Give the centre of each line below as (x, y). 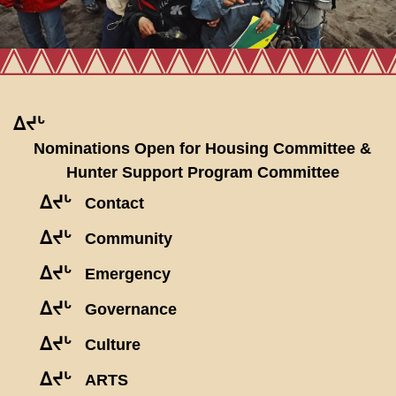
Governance (131, 310)
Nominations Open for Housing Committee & (202, 149)
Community (129, 239)
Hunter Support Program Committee (202, 173)
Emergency (128, 274)
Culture (113, 345)
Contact (114, 204)
